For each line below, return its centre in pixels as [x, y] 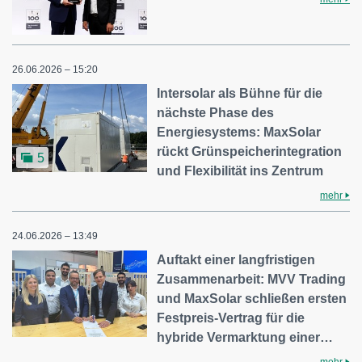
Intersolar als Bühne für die [240, 93]
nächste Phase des [216, 112]
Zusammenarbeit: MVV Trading [252, 279]
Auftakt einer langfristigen [236, 259]
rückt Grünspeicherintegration [250, 151]
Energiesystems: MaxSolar [239, 132]
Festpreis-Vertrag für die [231, 318]
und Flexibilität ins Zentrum [240, 170]
